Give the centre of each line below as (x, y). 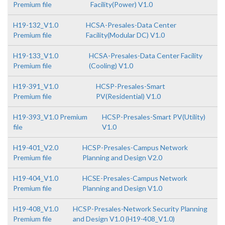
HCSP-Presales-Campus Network (135, 147)
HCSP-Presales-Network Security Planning (140, 209)
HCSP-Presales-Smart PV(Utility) (153, 117)
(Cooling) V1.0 (111, 66)
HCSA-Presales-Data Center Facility (145, 55)
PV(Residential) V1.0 (129, 96)
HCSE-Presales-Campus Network (135, 178)
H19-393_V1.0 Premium (50, 117)
